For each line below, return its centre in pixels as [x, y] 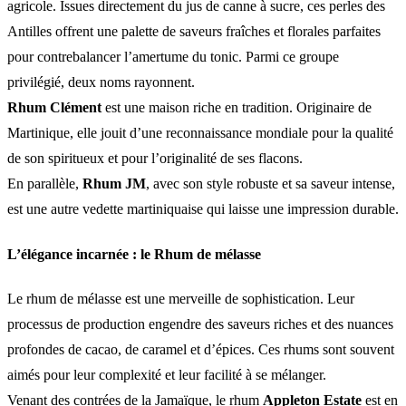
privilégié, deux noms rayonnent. [101, 82]
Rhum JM [114, 184]
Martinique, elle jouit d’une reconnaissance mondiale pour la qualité [200, 133]
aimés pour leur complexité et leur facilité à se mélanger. [167, 374]
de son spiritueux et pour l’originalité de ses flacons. [155, 159]
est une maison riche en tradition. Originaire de [237, 108]
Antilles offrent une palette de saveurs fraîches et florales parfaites [194, 32]
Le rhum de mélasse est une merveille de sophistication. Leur [181, 298]
